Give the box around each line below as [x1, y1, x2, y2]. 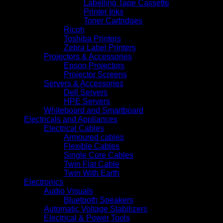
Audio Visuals [44, 186, 93, 195]
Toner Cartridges [84, 16, 142, 25]
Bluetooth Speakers [64, 195, 133, 204]
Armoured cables [64, 132, 124, 141]
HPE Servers [64, 97, 110, 106]
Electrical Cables [44, 123, 104, 132]
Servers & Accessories [44, 79, 123, 88]
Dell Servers [64, 88, 108, 97]
